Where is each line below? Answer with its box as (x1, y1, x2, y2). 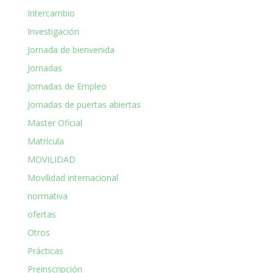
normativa (27, 190, 68, 202)
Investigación (27, 25, 79, 37)
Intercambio (27, 7, 75, 19)
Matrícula (27, 135, 64, 147)
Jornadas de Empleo (27, 80, 107, 92)
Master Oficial (27, 116, 82, 129)
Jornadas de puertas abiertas (27, 98, 141, 110)
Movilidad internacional (27, 171, 118, 183)
